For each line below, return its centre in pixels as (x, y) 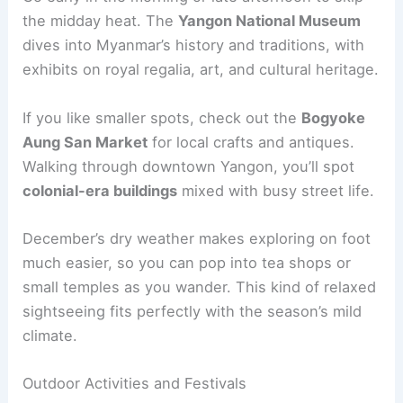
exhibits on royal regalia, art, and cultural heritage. (201, 70)
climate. (50, 335)
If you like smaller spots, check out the (162, 117)
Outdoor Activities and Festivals (135, 384)
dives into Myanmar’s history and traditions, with (194, 45)
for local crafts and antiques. (251, 142)
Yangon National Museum (270, 21)
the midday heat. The (101, 21)
